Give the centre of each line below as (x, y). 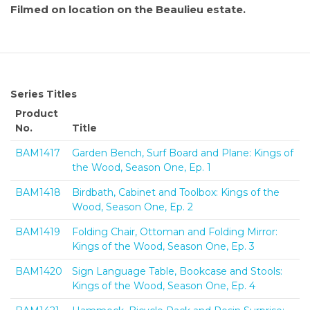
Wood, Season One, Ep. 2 (133, 207)
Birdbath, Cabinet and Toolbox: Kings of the (176, 192)
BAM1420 (39, 271)
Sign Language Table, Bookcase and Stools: (177, 271)
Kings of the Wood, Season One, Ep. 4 (164, 285)
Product (37, 113)
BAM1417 (38, 153)
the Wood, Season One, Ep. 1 (142, 167)
